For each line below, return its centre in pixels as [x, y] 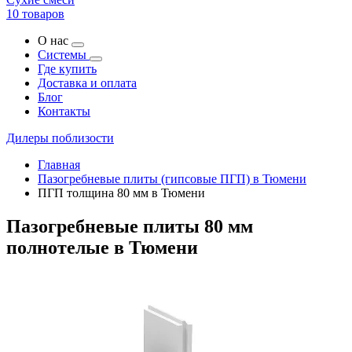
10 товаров [35, 14]
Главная [59, 165]
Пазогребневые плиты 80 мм [130, 226]
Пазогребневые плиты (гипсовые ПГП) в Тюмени [172, 179]
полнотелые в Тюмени [102, 247]
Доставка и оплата [87, 83]
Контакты [64, 111]
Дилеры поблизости [60, 138]
